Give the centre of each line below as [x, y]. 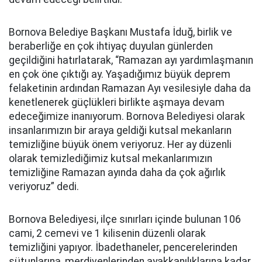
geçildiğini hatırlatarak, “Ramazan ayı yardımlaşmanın [131, 60]
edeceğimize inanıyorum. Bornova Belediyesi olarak [127, 116]
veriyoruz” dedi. [44, 187]
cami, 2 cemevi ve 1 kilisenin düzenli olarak [107, 233]
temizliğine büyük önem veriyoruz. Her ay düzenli [120, 144]
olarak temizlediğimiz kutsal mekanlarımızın [111, 158]
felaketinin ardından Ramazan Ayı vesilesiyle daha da [130, 88]
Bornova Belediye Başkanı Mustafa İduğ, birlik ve [120, 32]
